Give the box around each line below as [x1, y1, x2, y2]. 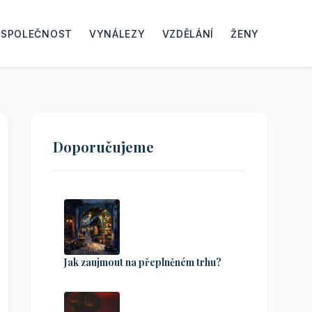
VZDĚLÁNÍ [162, 27, 214, 40]
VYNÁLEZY [88, 27, 146, 40]
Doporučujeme [53, 136, 154, 156]
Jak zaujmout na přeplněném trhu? [64, 255, 221, 269]
